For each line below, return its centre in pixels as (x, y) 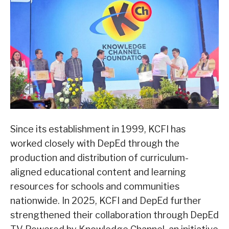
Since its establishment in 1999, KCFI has (98, 129)
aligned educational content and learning (98, 172)
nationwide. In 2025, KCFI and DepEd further (106, 200)
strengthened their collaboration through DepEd (114, 215)
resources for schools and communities (95, 186)
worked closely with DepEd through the (95, 143)
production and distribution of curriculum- (99, 157)
